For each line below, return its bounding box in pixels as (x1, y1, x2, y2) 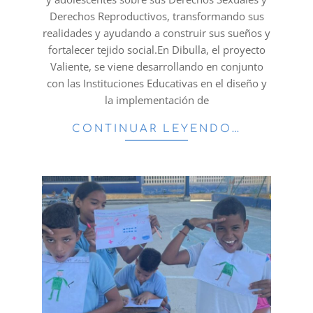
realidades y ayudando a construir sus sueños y (43, 26, 270, 40)
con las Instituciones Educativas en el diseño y (46, 76, 267, 90)
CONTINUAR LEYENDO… (71, 123, 242, 135)
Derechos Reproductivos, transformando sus (49, 9, 264, 23)
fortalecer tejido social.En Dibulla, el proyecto (48, 43, 265, 57)
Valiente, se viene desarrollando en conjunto (50, 59, 263, 73)
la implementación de (104, 93, 209, 107)
